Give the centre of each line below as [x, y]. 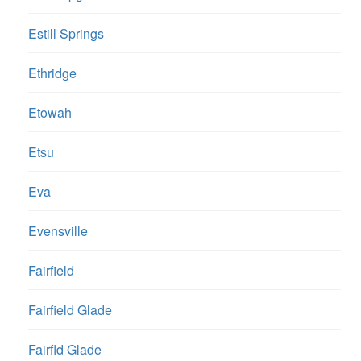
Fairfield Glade [70, 310]
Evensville [58, 231]
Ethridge [52, 73]
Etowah [50, 113]
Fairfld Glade [65, 350]
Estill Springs [66, 34]
